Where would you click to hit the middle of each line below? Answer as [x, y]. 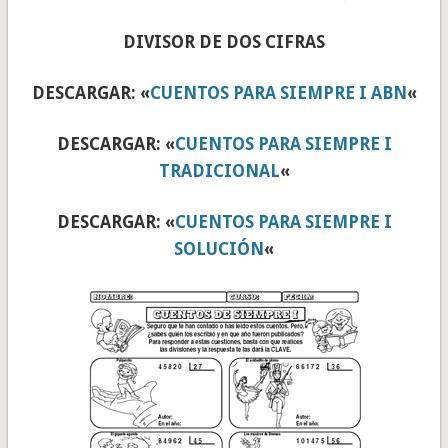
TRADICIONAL [219, 171]
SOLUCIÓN [219, 249]
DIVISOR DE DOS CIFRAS [224, 42]
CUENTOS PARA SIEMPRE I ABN [278, 93]
